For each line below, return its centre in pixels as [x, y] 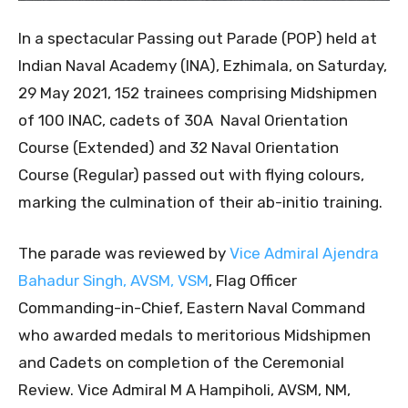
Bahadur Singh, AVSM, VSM [113, 280]
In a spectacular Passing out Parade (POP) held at [198, 38]
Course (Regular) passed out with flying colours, [191, 174]
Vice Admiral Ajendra [304, 253]
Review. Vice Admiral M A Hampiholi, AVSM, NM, [184, 389]
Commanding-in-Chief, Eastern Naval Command [192, 307]
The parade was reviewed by [124, 253]
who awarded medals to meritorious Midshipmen [194, 335]
